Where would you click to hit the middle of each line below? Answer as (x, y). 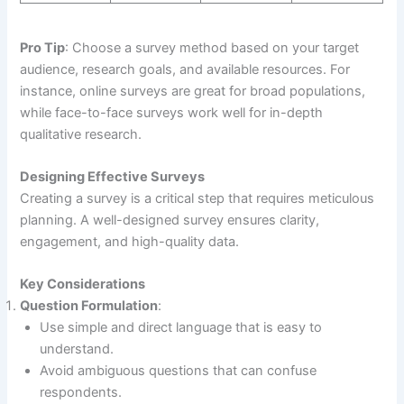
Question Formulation (89, 306)
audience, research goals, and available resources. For (185, 69)
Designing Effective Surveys (113, 177)
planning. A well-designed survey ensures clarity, (170, 220)
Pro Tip (43, 47)
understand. (77, 349)
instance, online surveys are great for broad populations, (193, 91)
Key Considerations (83, 285)
